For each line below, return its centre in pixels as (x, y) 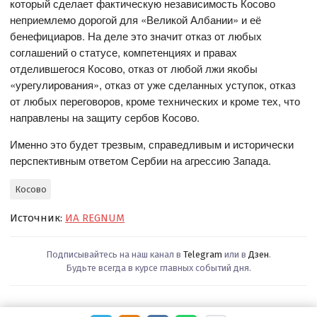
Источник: (38, 218)
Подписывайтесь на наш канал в (115, 254)
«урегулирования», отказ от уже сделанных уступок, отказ (153, 85)
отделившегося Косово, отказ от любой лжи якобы (134, 69)
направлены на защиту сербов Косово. (105, 117)
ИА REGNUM (95, 218)
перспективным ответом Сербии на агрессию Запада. (141, 161)
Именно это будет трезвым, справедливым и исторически (152, 144)
